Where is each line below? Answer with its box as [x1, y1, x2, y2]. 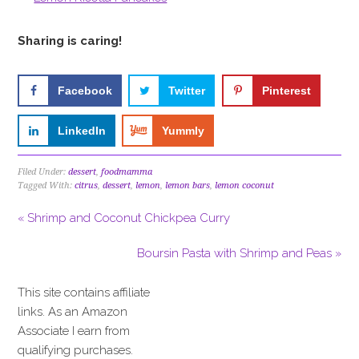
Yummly [162, 124, 205, 138]
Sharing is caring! [18, 34, 123, 49]
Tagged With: [18, 180, 75, 192]
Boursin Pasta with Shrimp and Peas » [136, 246, 341, 261]
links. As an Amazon [18, 305, 128, 320]
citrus [75, 180, 99, 192]
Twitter [168, 84, 206, 98]
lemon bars [165, 180, 211, 192]
